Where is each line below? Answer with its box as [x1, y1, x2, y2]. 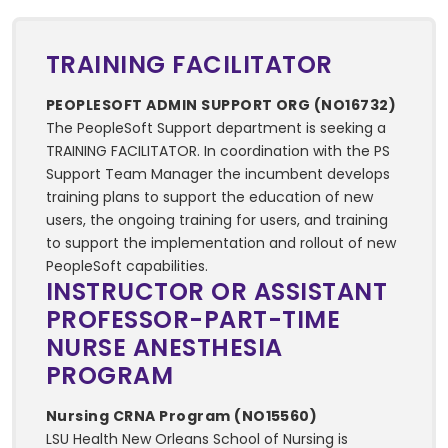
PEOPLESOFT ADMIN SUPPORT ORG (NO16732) [46, 95, 397, 116]
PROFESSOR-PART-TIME [46, 303, 341, 337]
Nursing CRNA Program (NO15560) [46, 406, 318, 427]
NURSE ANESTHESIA [46, 331, 283, 365]
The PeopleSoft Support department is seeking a [46, 118, 386, 139]
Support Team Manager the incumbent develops [46, 164, 390, 185]
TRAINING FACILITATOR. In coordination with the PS [46, 141, 390, 162]
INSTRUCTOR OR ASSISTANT [46, 275, 388, 309]
